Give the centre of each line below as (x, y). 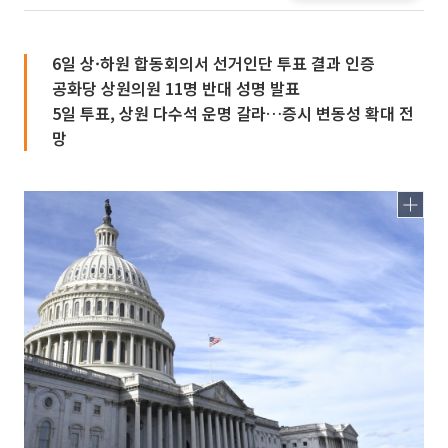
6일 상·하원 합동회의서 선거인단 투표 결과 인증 (213, 63)
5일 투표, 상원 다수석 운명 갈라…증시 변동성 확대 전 (233, 113)
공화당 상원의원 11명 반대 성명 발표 (176, 88)
